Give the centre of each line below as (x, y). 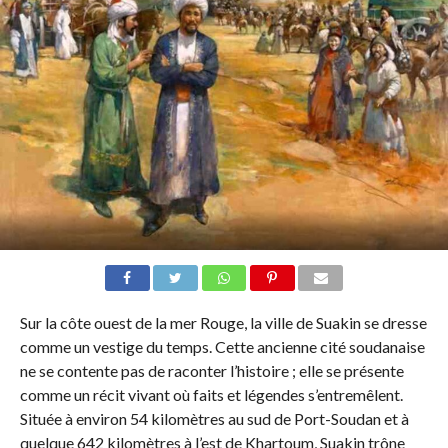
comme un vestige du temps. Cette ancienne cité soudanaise (222, 347)
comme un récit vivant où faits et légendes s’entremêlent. (211, 395)
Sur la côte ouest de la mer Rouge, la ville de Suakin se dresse (223, 323)
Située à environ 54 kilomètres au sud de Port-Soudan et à (214, 419)
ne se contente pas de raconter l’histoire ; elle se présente (211, 371)
